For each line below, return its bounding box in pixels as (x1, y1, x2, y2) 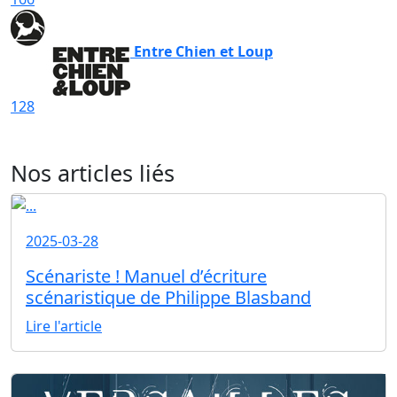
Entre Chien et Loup (134, 41, 273, 61)
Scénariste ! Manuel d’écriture (26, 264, 267, 289)
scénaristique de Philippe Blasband (26, 285, 311, 310)
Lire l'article (26, 316, 102, 337)
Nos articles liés (11, 157, 175, 188)
